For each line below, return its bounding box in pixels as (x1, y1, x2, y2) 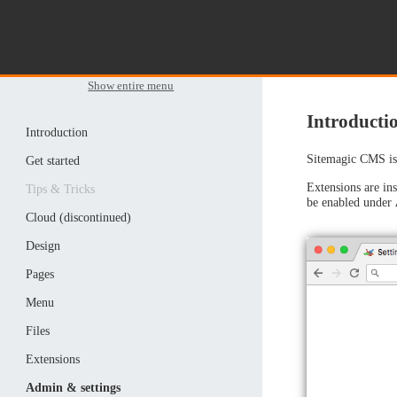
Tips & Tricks (25, 182, 95, 197)
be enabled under (306, 194, 395, 209)
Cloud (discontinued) (25, 210, 131, 225)
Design (25, 238, 60, 253)
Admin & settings (25, 380, 121, 395)
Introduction (25, 125, 88, 140)
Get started (25, 153, 80, 168)
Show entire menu (88, 80, 175, 92)
